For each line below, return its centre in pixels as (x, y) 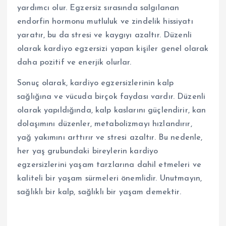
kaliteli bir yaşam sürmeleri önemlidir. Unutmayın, (110, 179)
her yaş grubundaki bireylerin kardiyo (88, 152)
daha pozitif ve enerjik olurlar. (74, 63)
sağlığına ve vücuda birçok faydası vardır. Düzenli (111, 97)
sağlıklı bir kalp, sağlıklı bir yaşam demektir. (99, 192)
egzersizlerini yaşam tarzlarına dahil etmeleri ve (109, 165)
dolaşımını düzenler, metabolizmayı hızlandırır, (105, 124)
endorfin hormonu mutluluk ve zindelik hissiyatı (105, 22)
